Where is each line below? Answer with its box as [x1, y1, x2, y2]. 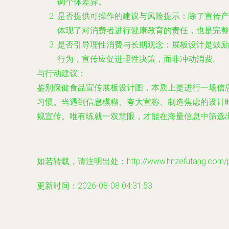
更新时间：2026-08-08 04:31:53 [37, 181, 152, 191]
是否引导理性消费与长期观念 [57, 40, 164, 50]
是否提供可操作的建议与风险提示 [57, 11, 180, 21]
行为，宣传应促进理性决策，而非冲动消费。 [57, 54, 221, 64]
